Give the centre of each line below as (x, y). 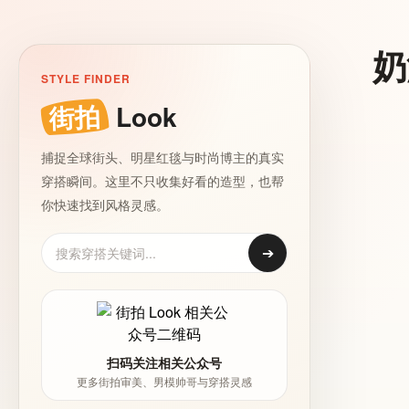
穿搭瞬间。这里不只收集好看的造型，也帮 (163, 181)
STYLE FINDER (86, 79)
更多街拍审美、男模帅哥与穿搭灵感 (164, 381)
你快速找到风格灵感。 (105, 204)
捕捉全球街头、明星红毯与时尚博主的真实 (163, 157)
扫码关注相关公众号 (164, 362)
